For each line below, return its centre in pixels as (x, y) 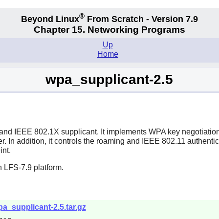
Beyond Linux (50, 19)
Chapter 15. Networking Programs (109, 30)
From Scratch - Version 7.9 (141, 19)
